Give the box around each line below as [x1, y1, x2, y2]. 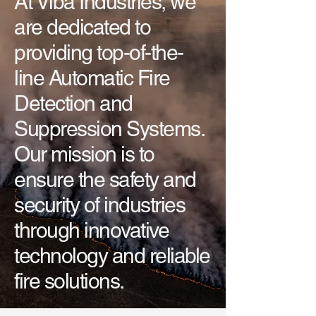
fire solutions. [14, 268, 124, 293]
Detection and [14, 90, 133, 116]
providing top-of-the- [14, 39, 183, 65]
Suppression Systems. [14, 116, 203, 141]
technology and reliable [14, 243, 210, 268]
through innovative [14, 217, 169, 243]
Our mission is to [14, 141, 154, 166]
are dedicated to [14, 14, 150, 39]
